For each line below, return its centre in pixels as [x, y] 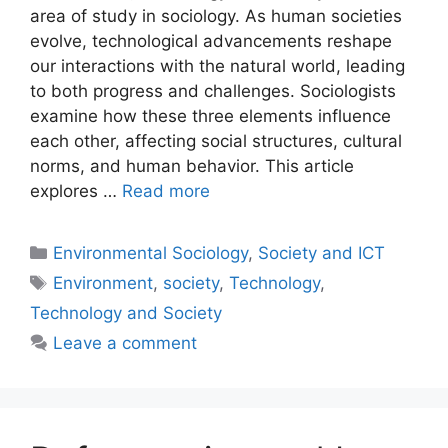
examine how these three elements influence [210, 116]
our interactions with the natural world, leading [217, 66]
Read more [166, 191]
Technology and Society [126, 313]
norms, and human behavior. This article [192, 166]
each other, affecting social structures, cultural [216, 141]
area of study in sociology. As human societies [216, 16]
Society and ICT [322, 253]
